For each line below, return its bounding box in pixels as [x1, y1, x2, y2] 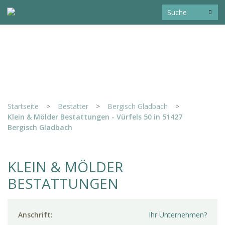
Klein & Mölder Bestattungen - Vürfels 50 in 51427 [8, 111, 182, 122]
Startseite [8, 101, 39, 111]
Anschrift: [18, 210, 53, 220]
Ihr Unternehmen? [149, 210, 207, 220]
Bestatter [58, 101, 88, 111]
